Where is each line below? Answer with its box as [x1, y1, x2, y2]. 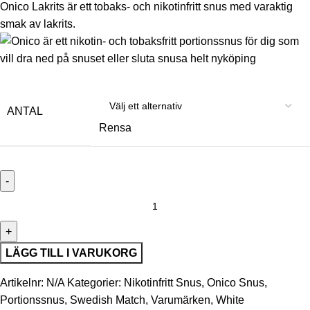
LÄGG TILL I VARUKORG [6, 247, 137, 259]
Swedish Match [70, 294, 145, 307]
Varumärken [151, 294, 210, 307]
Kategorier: [67, 277, 121, 289]
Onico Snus [207, 277, 264, 289]
